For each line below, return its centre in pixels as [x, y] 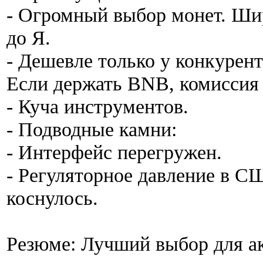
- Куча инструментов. [97, 107]
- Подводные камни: [92, 129]
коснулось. [52, 198]
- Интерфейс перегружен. [114, 152]
